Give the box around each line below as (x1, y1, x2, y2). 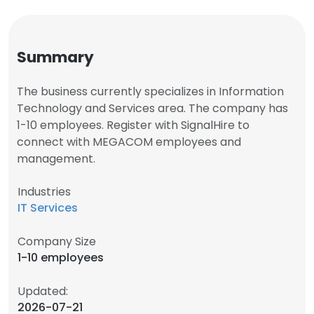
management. (17, 151, 95, 167)
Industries (18, 184, 71, 200)
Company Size (18, 233, 96, 250)
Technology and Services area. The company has (17, 100, 288, 116)
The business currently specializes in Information (17, 83, 284, 100)
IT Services (18, 200, 78, 216)
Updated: (18, 283, 68, 299)
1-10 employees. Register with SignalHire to (17, 117, 250, 133)
